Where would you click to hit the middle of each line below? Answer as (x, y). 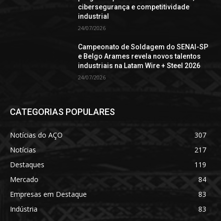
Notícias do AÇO (36, 135)
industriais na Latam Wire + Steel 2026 (139, 65)
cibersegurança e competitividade (134, 7)
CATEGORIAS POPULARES (62, 112)
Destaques (27, 165)
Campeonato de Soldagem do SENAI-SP (143, 47)
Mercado (24, 180)
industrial (94, 16)
